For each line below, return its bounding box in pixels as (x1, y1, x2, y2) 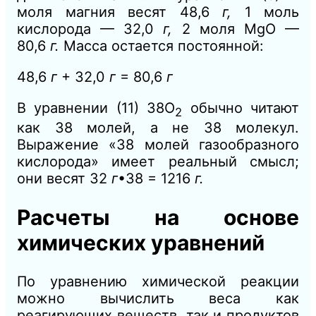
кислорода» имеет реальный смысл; (17, 152, 299, 170)
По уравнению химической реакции (17, 272, 299, 290)
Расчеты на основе (17, 204, 299, 230)
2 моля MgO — (181, 20, 300, 37)
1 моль (244, 3, 299, 20)
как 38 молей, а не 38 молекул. (17, 119, 299, 136)
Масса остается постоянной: (63, 37, 264, 54)
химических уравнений (17, 229, 265, 255)
